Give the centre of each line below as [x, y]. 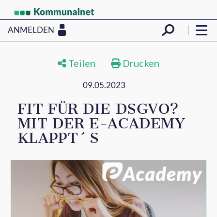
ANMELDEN [31, 30]
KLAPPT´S [58, 138]
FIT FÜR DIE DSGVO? [98, 109]
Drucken [140, 63]
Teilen [81, 63]
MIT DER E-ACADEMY [101, 124]
